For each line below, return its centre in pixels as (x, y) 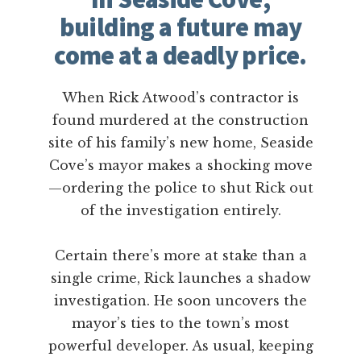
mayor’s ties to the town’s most (180, 324)
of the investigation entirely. (180, 211)
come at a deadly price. (180, 56)
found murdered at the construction (180, 120)
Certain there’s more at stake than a (180, 256)
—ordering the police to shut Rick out (180, 188)
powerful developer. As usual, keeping (180, 346)
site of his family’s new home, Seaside (180, 143)
